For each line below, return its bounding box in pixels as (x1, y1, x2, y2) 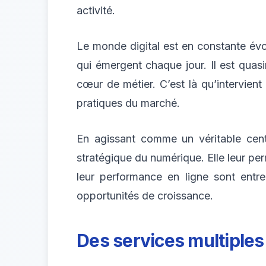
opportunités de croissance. (77, 189, 213, 202)
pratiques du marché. (77, 96, 180, 109)
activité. (77, 4, 115, 17)
